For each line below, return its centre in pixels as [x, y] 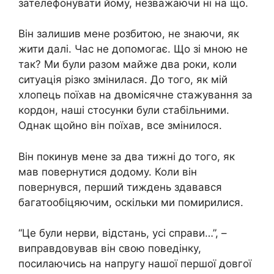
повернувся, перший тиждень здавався [120, 187]
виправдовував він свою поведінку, [110, 249]
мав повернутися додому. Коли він [108, 172]
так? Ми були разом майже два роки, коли [128, 65]
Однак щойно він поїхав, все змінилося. [120, 126]
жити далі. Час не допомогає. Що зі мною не [133, 49]
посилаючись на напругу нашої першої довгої [135, 264]
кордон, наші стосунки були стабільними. [124, 110]
